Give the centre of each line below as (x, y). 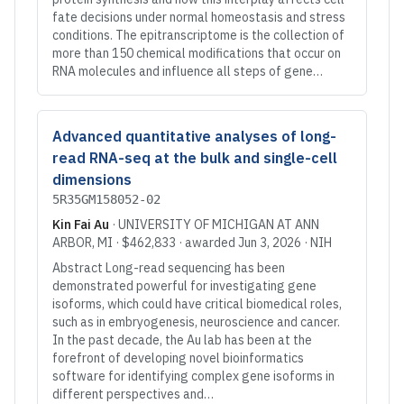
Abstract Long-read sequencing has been (169, 268)
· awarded (207, 243)
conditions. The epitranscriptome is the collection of (198, 35)
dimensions (92, 179)
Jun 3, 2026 (270, 243)
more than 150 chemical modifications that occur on (197, 53)
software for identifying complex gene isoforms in (193, 376)
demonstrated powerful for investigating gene (184, 286)
